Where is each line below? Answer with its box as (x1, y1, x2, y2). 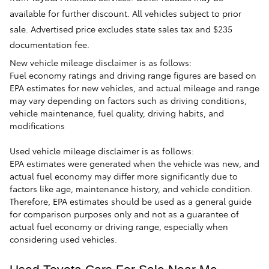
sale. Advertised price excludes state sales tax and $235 (10, 22, 232, 35)
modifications (10, 119, 65, 132)
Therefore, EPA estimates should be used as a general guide (10, 195, 252, 208)
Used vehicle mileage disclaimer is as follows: (10, 145, 194, 157)
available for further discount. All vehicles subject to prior (10, 7, 241, 19)
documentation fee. (10, 38, 89, 50)
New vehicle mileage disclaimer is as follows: (10, 56, 192, 69)
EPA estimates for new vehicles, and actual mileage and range (10, 82, 259, 94)
